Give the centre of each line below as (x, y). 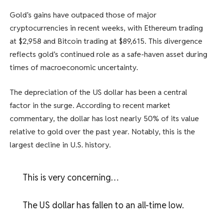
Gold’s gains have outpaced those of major (83, 15)
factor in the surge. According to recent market (90, 106)
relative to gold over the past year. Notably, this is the (102, 132)
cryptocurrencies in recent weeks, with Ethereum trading (106, 28)
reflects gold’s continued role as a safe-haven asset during (109, 54)
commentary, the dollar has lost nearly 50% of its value (104, 119)
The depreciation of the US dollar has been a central (99, 92)
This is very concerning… (71, 177)
